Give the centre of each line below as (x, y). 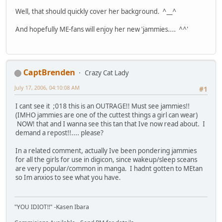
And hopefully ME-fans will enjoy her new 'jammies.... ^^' (102, 29)
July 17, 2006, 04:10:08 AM (47, 88)
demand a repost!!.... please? (59, 133)
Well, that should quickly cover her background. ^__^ (96, 11)
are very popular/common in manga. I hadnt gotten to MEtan (109, 169)
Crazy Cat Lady (107, 73)
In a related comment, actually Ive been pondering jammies (106, 151)
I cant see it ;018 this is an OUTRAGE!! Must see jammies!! (103, 106)
